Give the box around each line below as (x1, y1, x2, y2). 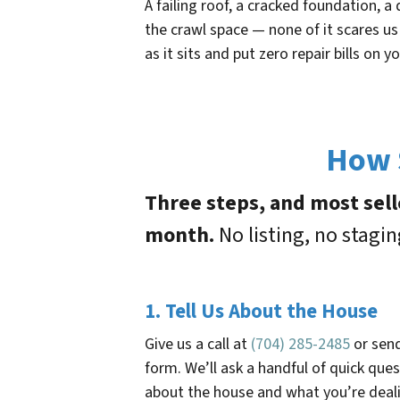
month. (145, 220, 214, 252)
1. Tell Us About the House (145, 297, 378, 327)
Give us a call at (145, 333, 251, 356)
